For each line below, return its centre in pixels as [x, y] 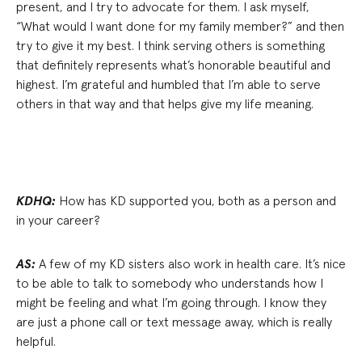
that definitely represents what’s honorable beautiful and [173, 65]
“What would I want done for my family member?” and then [180, 26]
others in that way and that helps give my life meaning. [165, 103]
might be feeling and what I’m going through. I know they [171, 302]
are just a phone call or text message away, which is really [174, 322]
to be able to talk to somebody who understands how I [170, 283]
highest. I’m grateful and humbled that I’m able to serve [168, 84]
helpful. [36, 341]
